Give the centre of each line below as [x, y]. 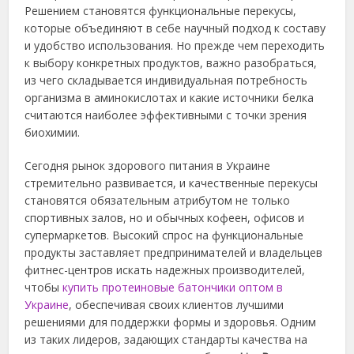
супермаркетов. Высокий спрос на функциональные [164, 235]
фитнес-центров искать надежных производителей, [165, 270]
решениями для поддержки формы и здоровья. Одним [171, 322]
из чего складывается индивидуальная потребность [166, 81]
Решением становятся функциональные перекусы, [161, 11]
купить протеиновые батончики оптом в [173, 288]
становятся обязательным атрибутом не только [158, 201]
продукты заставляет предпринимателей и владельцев [174, 253]
